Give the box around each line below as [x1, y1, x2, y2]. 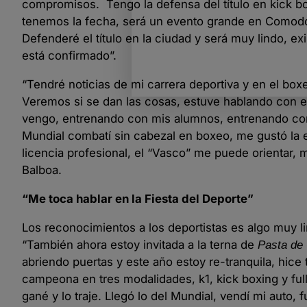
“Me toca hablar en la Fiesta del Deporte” [22, 191, 254, 206]
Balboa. [22, 163, 62, 177]
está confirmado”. [22, 49, 116, 63]
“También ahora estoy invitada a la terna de [22, 237, 258, 251]
